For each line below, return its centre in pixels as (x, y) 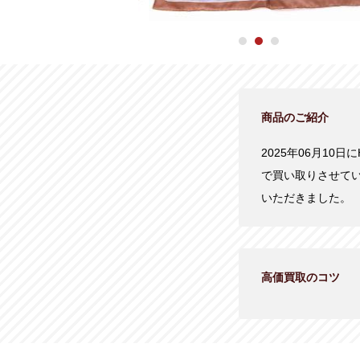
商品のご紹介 (295, 117)
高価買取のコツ (301, 277)
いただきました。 (306, 198)
